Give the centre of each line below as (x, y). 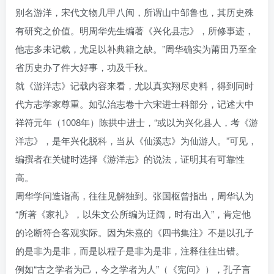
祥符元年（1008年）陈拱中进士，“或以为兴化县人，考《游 (137, 122)
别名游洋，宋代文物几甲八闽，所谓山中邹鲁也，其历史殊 (135, 12)
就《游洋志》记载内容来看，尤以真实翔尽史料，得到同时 (135, 86)
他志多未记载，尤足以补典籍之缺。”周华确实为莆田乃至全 (136, 49)
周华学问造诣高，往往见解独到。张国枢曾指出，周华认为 (135, 196)
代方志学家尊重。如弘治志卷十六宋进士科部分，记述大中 (135, 104)
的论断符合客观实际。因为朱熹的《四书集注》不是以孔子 (135, 232)
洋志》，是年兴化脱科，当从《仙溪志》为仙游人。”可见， (136, 141)
